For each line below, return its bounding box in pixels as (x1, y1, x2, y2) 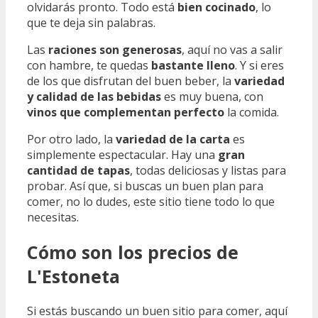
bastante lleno (151, 57, 235, 74)
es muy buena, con (161, 89, 263, 105)
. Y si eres (235, 57, 284, 74)
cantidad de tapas (27, 163, 130, 179)
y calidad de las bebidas (27, 89, 161, 105)
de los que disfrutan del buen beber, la (27, 73, 234, 89)
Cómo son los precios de (27, 239, 238, 264)
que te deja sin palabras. (27, 15, 155, 31)
